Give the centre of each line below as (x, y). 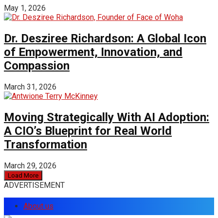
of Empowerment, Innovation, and (93, 52)
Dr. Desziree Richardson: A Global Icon (105, 39)
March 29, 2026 (30, 165)
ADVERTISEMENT (34, 185)
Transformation (45, 144)
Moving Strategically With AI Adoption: (107, 117)
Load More (23, 175)
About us (38, 206)
